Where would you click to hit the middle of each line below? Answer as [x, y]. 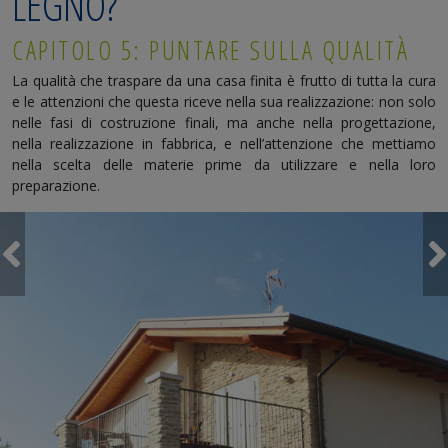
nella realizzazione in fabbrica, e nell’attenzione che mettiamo [224, 144]
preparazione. [56, 186]
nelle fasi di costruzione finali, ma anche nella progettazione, [224, 123]
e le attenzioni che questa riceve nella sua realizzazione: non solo [224, 102]
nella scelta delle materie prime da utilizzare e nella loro [224, 165]
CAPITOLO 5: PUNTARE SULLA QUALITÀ [211, 50]
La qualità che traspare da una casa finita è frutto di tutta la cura [224, 81]
